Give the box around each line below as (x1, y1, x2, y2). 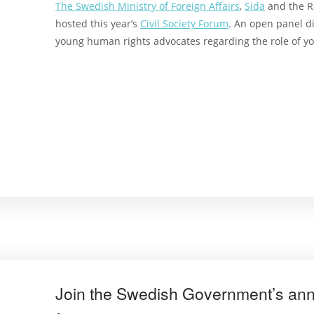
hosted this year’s (55, 17, 140, 31)
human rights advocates (87, 34, 200, 48)
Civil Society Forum (140, 17, 228, 31)
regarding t (203, 34, 256, 48)
